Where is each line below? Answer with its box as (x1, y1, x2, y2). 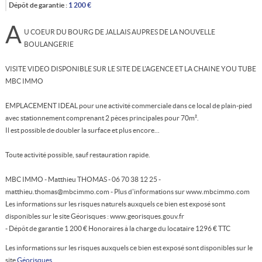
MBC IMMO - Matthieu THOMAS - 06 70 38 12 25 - (5, 175, 161, 183)
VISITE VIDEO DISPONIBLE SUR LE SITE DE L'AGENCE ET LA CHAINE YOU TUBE (5, 64, 256, 73)
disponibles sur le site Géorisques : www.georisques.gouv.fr (5, 212, 184, 220)
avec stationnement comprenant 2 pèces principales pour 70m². (5, 113, 199, 122)
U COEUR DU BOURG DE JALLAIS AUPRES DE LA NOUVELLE (24, 27, 216, 36)
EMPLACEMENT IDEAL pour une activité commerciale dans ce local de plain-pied (5, 101, 252, 109)
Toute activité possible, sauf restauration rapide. (5, 150, 150, 158)
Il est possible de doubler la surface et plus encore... (5, 126, 160, 134)
